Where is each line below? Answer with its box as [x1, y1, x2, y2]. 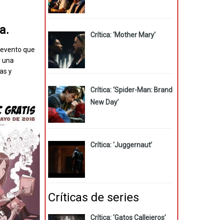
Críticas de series [48, 191, 139, 205]
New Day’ [90, 98, 119, 107]
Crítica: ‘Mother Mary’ [90, 31, 156, 39]
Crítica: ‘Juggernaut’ [90, 140, 152, 149]
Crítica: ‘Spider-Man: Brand [90, 86, 172, 94]
